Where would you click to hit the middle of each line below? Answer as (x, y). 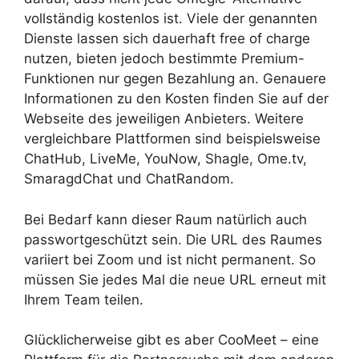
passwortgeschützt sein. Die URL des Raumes (173, 239)
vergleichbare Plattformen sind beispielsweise (172, 139)
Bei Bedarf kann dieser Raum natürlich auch (165, 219)
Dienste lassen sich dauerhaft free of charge (167, 38)
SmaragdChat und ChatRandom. (129, 179)
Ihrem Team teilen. (84, 299)
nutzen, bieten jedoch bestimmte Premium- (164, 58)
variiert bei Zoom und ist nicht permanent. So (170, 259)
